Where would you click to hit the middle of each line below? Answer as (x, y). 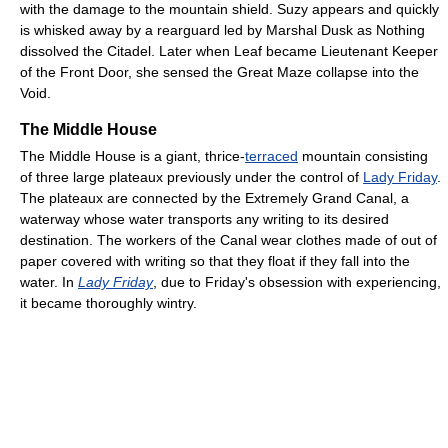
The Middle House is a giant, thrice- (132, 155)
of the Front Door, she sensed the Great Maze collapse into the (219, 71)
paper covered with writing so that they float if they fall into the (215, 260)
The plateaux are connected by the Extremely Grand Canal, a (214, 197)
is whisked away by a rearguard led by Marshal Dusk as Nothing (222, 29)
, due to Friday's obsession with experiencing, (297, 281)
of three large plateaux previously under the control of (191, 176)
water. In (49, 281)
